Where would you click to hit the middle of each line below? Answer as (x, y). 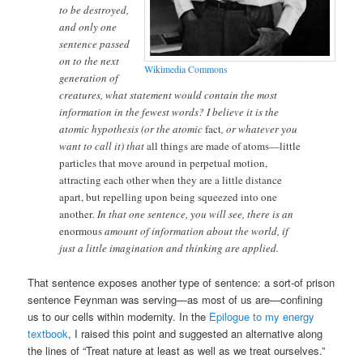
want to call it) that (103, 145)
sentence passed (95, 43)
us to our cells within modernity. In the (119, 316)
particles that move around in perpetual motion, (164, 162)
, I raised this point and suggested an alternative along (196, 333)
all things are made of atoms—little (224, 145)
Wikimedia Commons (186, 69)
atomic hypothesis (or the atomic (132, 128)
